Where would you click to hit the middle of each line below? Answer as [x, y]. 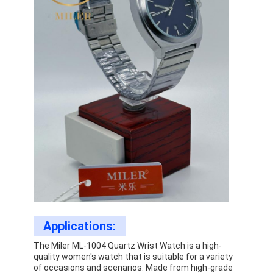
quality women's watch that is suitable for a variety [133, 256]
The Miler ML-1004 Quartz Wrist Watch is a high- [128, 245]
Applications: [80, 226]
